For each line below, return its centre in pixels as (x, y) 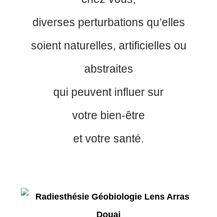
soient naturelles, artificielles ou (108, 46)
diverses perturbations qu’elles (108, 23)
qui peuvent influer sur (108, 92)
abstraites (108, 69)
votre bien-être (108, 116)
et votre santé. (108, 139)
